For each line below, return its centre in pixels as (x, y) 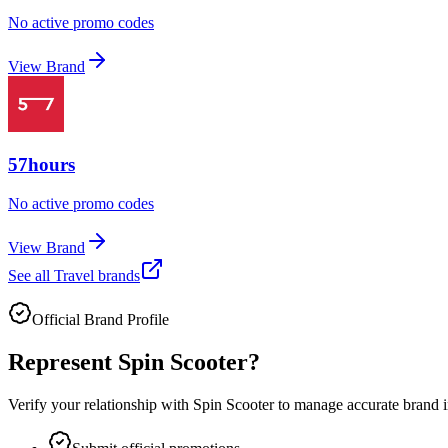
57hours (41, 165)
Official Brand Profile (100, 319)
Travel (74, 275)
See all (31, 275)
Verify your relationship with (100, 404)
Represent (63, 361)
